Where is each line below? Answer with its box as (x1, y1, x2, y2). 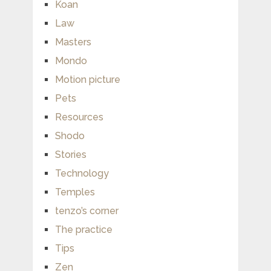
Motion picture (54, 73, 120, 85)
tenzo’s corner (54, 204, 119, 217)
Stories (54, 148, 87, 160)
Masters (54, 36, 91, 48)
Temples (54, 186, 95, 198)
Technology (54, 167, 109, 179)
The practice (54, 223, 113, 235)
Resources (54, 111, 103, 123)
